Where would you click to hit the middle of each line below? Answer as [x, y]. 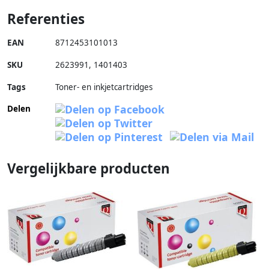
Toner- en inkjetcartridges [104, 87]
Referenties [46, 19]
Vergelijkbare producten [89, 168]
